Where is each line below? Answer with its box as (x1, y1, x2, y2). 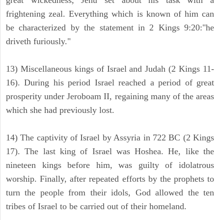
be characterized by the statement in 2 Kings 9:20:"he (6, 23, 214, 33)
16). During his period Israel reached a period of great (6, 78, 214, 88)
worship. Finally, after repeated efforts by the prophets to (6, 174, 214, 184)
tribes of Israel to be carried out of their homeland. (6, 201, 187, 212)
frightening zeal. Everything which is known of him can (6, 9, 214, 19)
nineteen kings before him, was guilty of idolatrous (6, 160, 214, 170)
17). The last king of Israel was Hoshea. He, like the (6, 146, 214, 157)
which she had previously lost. (6, 105, 114, 115)
